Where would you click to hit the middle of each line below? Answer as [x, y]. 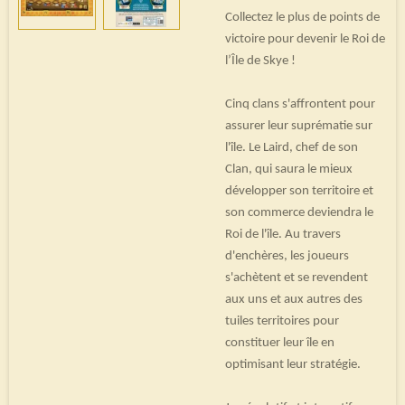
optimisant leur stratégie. [293, 364]
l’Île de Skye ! [260, 61]
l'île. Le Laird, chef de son [292, 147]
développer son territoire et [299, 191]
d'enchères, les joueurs [287, 256]
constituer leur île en [280, 343]
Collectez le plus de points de [302, 17]
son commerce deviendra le [299, 212]
